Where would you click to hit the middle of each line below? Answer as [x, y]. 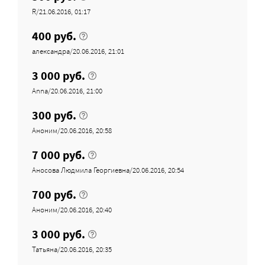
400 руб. [54, 35]
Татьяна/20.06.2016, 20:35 [72, 249]
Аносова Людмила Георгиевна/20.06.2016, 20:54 [108, 170]
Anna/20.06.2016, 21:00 [67, 91]
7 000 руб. [59, 154]
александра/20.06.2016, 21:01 [78, 51]
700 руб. [54, 194]
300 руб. [54, 115]
